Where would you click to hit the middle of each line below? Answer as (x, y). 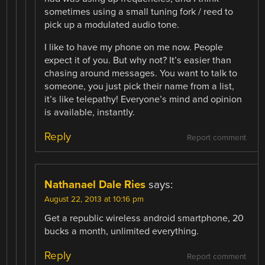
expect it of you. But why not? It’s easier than (138, 61)
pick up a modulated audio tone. (112, 25)
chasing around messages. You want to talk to (141, 74)
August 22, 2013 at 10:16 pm (94, 200)
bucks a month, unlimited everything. (122, 232)
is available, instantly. (90, 113)
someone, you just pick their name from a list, (140, 87)
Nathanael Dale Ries (95, 185)
